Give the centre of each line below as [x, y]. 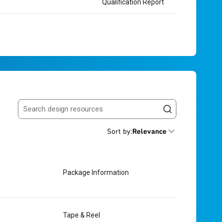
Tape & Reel [81, 215]
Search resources [48, 113]
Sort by [119, 131]
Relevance [149, 131]
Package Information [96, 172]
